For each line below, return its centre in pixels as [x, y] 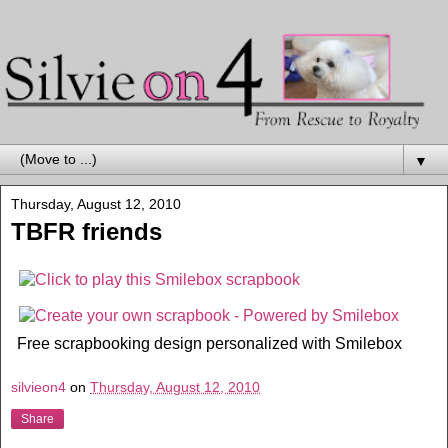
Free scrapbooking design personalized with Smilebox [209, 343]
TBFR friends [86, 232]
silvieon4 [38, 386]
